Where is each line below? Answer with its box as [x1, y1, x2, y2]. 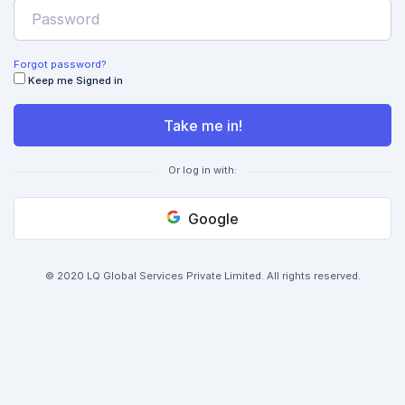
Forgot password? [14, 58, 107, 71]
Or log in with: [168, 164, 237, 177]
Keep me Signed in [28, 74, 123, 88]
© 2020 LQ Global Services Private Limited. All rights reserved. [44, 269, 361, 283]
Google [184, 209, 239, 228]
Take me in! [163, 116, 242, 135]
